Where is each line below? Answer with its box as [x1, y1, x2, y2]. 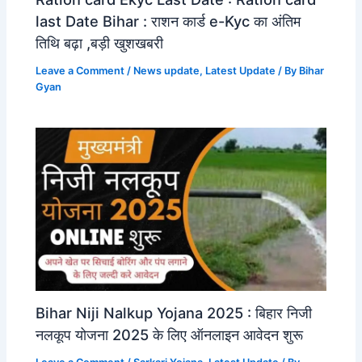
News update [133, 65, 200, 78]
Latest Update [205, 65, 276, 78]
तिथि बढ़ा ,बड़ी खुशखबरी [36, 34, 164, 53]
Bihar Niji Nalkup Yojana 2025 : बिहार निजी [36, 304, 313, 322]
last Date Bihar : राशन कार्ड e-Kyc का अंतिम [36, 12, 301, 31]
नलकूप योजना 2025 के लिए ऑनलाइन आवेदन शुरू [36, 326, 304, 344]
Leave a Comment [36, 65, 125, 78]
